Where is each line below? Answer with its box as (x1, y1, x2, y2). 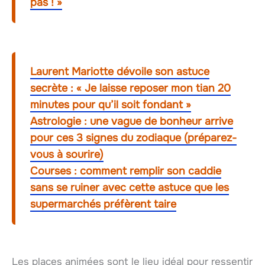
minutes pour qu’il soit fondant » (30, 98, 191, 111)
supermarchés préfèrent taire (30, 197, 176, 211)
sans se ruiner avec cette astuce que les (30, 180, 229, 194)
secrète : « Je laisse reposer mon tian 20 (30, 81, 231, 95)
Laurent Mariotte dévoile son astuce (30, 64, 209, 78)
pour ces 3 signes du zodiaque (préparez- (30, 131, 237, 144)
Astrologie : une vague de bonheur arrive (30, 114, 233, 128)
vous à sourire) (30, 147, 104, 161)
